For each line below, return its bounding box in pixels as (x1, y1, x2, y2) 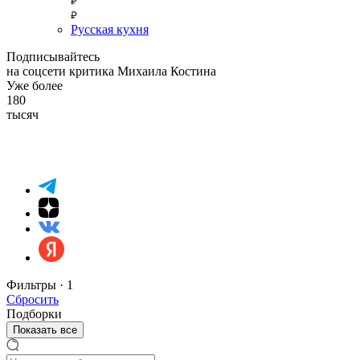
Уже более (6, 78, 63, 92)
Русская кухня (71, 22, 149, 36)
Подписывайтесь (6, 49, 100, 63)
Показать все (13, 323, 77, 336)
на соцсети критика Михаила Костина (6, 63, 216, 78)
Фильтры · (6, 277, 67, 292)
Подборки (6, 306, 62, 321)
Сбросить (6, 292, 59, 306)
